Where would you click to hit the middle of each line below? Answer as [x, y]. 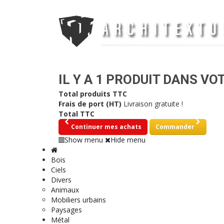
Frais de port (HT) [91, 104]
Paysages [66, 210]
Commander [175, 127]
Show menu [84, 140]
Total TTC [76, 114]
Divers [61, 180]
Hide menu [128, 140]
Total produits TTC [93, 94]
